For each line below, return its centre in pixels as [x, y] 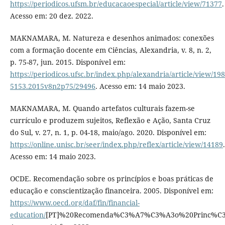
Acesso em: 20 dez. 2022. [51, 16]
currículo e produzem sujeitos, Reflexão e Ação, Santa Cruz [110, 120]
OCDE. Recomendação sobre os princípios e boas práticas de [111, 178]
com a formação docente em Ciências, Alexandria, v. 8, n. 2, [110, 50]
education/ [28, 214]
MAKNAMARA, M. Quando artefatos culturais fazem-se [102, 108]
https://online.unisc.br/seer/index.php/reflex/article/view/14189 [116, 144]
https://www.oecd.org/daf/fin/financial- [75, 202]
